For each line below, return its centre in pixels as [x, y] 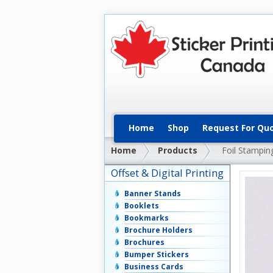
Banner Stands [153, 194]
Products [178, 150]
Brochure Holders [158, 230]
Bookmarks [147, 218]
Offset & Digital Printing [167, 173]
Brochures [144, 243]
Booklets [142, 206]
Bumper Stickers [157, 255]
